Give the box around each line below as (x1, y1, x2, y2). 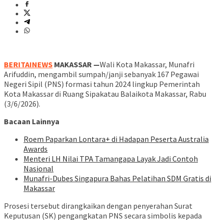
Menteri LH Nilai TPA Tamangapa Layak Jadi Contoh (24, 154, 198, 164)
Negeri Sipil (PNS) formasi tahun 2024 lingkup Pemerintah (4, 79, 200, 89)
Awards (24, 144, 48, 154)
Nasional (24, 164, 54, 174)
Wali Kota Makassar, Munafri (100, 59, 194, 70)
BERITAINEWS (4, 59, 53, 70)
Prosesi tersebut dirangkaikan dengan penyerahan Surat (4, 201, 192, 211)
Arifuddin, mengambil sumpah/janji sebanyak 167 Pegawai (4, 69, 199, 80)
